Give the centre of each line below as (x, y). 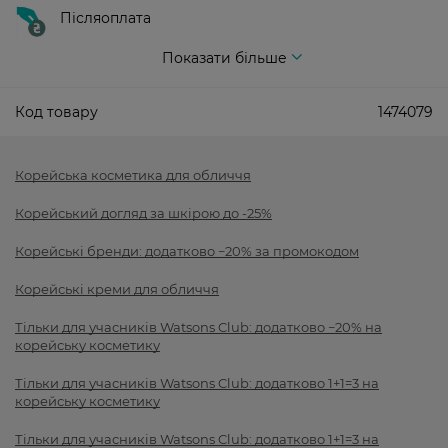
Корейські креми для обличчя (117, 289)
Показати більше (224, 58)
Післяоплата (105, 18)
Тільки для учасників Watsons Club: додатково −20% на (198, 327)
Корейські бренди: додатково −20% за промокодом (187, 251)
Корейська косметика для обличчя (133, 175)
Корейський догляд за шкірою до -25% (143, 213)
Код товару (56, 112)
